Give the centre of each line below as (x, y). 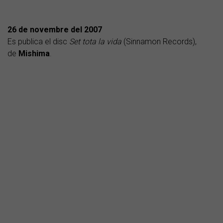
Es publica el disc (38, 41)
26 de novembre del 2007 (55, 29)
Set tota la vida (95, 41)
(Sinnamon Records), (159, 41)
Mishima (34, 53)
